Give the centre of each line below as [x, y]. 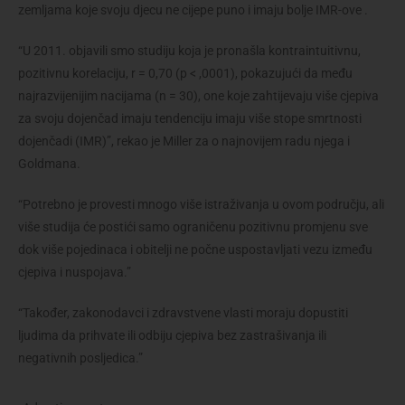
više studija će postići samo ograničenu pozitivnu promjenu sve [193, 226]
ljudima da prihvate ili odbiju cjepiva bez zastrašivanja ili [172, 335]
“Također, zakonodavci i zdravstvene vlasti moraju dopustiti [183, 312]
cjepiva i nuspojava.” [75, 272]
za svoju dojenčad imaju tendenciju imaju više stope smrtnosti [190, 118]
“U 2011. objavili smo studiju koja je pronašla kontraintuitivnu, [189, 50]
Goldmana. [49, 163]
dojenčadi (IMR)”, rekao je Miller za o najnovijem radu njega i [184, 141]
